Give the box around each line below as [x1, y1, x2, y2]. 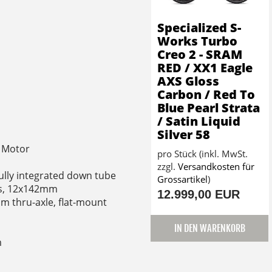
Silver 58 [157, 126, 210, 143]
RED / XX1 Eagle [157, 59, 253, 76]
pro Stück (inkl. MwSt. [157, 148, 248, 160]
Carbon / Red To [157, 86, 255, 103]
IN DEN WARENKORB [174, 222, 245, 235]
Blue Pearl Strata [157, 100, 260, 117]
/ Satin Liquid [157, 113, 240, 130]
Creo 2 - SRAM [157, 46, 242, 63]
